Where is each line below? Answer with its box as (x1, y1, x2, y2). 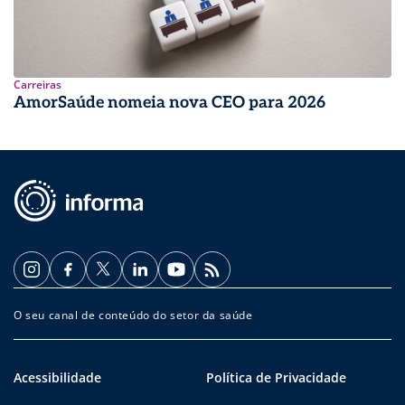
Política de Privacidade (206, 369, 346, 387)
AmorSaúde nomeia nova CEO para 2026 (14, 93, 325, 113)
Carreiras (14, 77, 61, 93)
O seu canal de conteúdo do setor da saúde (14, 307, 253, 324)
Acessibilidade (14, 369, 101, 387)
